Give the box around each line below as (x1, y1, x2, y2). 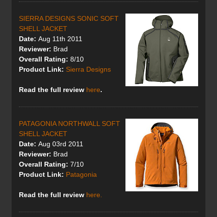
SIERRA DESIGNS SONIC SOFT (19, 15, 119, 23)
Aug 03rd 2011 (36, 140, 83, 148)
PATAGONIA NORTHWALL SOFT (19, 120, 120, 128)
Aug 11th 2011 (36, 35, 82, 43)
